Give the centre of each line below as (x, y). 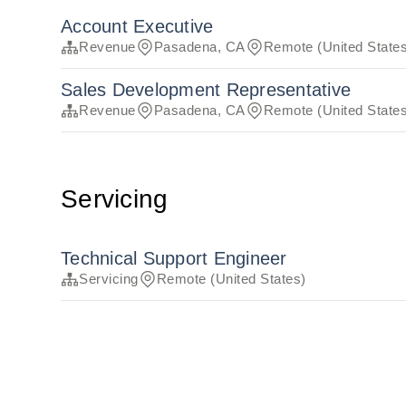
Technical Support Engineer (174, 259)
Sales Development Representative (206, 90)
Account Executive (137, 27)
